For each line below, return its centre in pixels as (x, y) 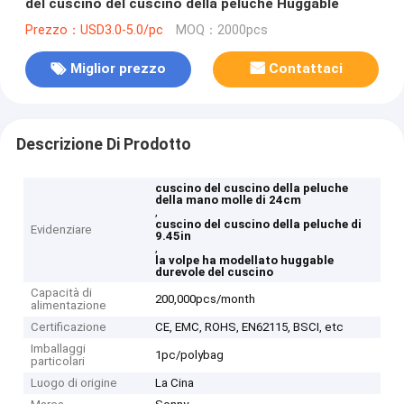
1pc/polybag (190, 355)
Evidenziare (62, 230)
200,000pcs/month (206, 299)
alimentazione (69, 306)
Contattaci (306, 69)
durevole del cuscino (215, 272)
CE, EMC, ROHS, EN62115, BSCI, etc (250, 327)
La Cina (175, 383)
